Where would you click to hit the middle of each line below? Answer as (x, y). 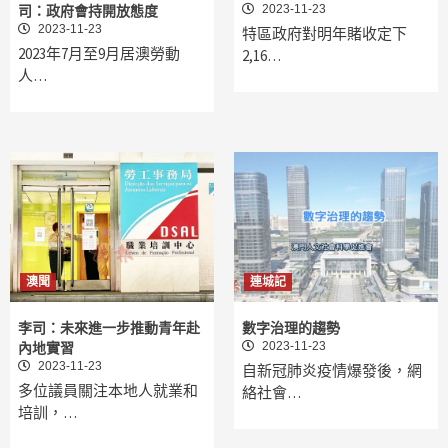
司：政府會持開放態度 (88, 11)
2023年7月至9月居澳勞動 (99, 54)
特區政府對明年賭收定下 (324, 34)
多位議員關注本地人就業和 (108, 391)
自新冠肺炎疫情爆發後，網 (332, 371)
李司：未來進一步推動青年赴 (109, 328)
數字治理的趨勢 (291, 328)
